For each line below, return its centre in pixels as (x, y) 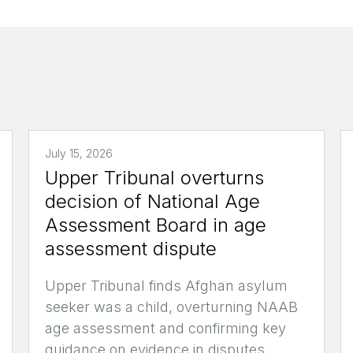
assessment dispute (130, 248)
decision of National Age (152, 201)
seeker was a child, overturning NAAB (171, 307)
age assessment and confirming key (165, 328)
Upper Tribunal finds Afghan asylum (166, 285)
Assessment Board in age (155, 225)
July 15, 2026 (78, 153)
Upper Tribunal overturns (154, 177)
